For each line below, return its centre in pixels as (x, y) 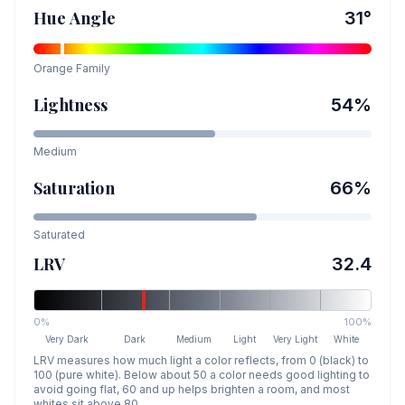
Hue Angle (75, 18)
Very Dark (67, 339)
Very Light (296, 339)
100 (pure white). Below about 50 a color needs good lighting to (202, 375)
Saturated (59, 235)
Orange (53, 68)
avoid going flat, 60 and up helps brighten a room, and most (192, 389)
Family (92, 68)
